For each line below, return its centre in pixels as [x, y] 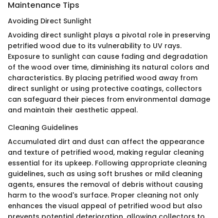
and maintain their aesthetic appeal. [73, 110]
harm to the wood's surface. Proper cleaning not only [103, 195]
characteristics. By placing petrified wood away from [103, 78]
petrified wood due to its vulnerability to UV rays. [95, 45]
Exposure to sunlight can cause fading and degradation [108, 56]
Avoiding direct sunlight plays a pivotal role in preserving [109, 35]
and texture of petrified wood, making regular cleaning [106, 152]
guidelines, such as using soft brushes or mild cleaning [105, 173]
